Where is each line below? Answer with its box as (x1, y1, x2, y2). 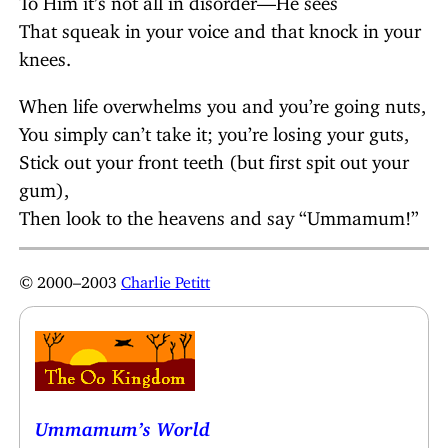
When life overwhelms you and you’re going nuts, (19, 93, 426, 109)
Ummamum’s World (35, 417, 211, 433)
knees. (19, 46, 71, 62)
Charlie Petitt (121, 271, 210, 284)
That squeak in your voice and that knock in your (19, 18, 421, 34)
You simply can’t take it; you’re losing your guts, (19, 121, 409, 137)
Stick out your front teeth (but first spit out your (19, 149, 409, 165)
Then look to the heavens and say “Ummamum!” (19, 205, 419, 221)
